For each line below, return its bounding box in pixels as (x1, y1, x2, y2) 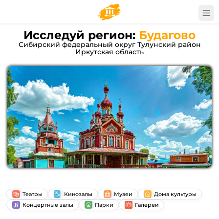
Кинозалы (64, 190, 92, 197)
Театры (22, 190, 43, 197)
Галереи (135, 201, 159, 208)
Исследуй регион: (23, 28, 135, 42)
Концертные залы (22, 201, 73, 208)
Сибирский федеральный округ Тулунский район (18, 40, 201, 49)
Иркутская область (75, 47, 144, 56)
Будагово (139, 28, 196, 42)
